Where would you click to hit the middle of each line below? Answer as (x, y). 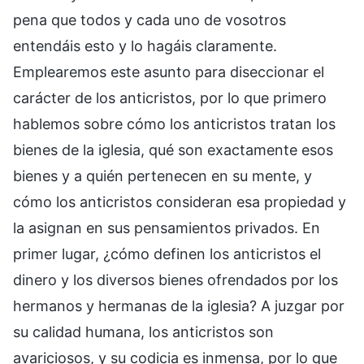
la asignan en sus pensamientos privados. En (167, 227)
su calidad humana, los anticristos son (143, 331)
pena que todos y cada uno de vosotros (149, 19)
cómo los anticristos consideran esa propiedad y (180, 201)
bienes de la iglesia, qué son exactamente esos (173, 149)
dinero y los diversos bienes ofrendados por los (175, 279)
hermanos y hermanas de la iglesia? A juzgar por (179, 305)
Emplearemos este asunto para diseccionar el (169, 71)
